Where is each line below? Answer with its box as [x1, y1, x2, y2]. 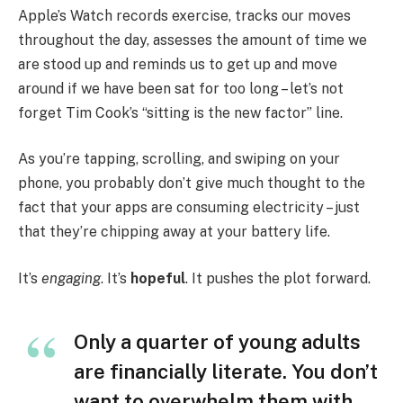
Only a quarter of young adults [74, 329, 361, 354]
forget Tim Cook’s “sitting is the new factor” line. [18, 103, 343, 121]
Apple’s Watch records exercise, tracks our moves [18, 6, 351, 24]
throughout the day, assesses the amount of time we [18, 31, 367, 49]
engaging [41, 269, 101, 287]
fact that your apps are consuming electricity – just [18, 199, 360, 217]
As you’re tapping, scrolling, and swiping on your [18, 150, 340, 168]
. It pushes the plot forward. [185, 269, 371, 287]
